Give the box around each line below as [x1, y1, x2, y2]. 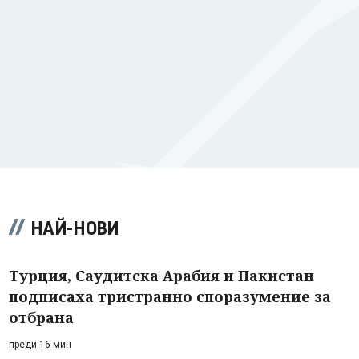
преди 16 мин [9, 338, 71, 350]
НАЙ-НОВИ [31, 216, 119, 240]
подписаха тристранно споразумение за [9, 286, 331, 306]
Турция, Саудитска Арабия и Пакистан [9, 265, 314, 285]
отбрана [9, 307, 74, 327]
